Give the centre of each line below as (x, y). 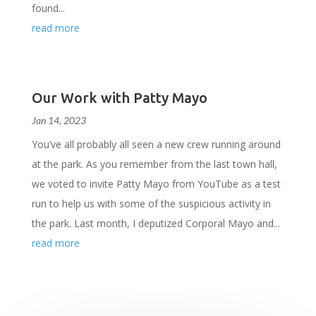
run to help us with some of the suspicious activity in (151, 203)
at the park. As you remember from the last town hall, (154, 164)
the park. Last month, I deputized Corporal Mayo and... (156, 223)
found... (48, 8)
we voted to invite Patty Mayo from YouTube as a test (156, 184)
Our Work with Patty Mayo (119, 98)
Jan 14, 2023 (59, 120)
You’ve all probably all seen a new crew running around (156, 144)
